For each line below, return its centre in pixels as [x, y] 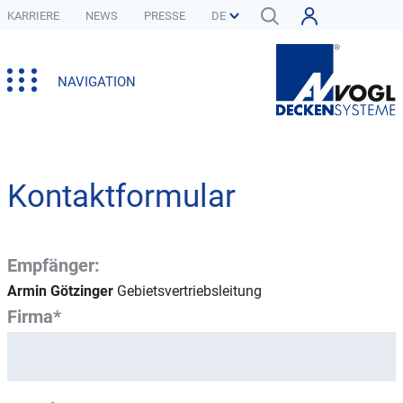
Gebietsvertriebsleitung [188, 291]
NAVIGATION [97, 81]
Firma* [34, 317]
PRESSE [165, 16]
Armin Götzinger [60, 291]
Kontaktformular [121, 197]
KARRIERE [33, 16]
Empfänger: [54, 266]
